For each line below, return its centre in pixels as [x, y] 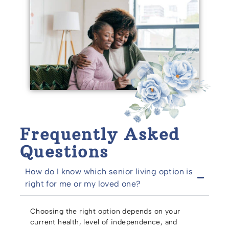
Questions [64, 152]
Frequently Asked [100, 134]
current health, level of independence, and [104, 222]
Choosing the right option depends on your [105, 211]
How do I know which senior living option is [109, 171]
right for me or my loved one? [83, 184]
